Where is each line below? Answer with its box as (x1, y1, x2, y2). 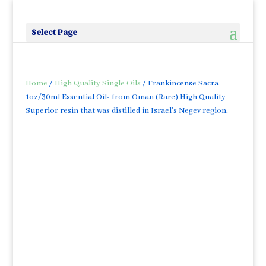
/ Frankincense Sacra (140, 78, 218, 88)
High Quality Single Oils (54, 78, 141, 88)
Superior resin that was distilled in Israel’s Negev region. (25, 106, 228, 116)
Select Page (31, 26, 77, 38)
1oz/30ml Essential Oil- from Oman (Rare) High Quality (25, 92, 226, 102)
